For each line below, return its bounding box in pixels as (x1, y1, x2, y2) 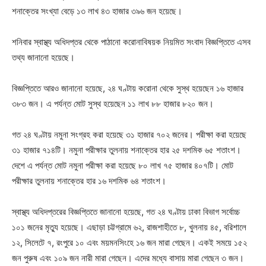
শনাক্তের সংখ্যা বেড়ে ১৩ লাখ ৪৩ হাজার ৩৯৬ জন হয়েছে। (12, 5, 182, 17)
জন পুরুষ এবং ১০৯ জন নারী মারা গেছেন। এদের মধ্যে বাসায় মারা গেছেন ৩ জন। (12, 252, 244, 264)
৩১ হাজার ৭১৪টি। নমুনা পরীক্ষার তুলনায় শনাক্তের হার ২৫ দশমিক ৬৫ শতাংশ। (12, 144, 241, 156)
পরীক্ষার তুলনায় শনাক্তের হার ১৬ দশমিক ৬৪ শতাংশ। (12, 175, 166, 186)
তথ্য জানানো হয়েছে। (12, 52, 75, 63)
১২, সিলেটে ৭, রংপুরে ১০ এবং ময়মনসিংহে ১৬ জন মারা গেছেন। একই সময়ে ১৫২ (12, 237, 247, 248)
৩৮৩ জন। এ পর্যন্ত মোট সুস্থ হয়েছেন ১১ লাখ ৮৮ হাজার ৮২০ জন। (12, 98, 214, 109)
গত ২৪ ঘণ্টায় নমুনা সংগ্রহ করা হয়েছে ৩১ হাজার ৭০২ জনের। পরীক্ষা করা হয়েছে (12, 129, 246, 140)
